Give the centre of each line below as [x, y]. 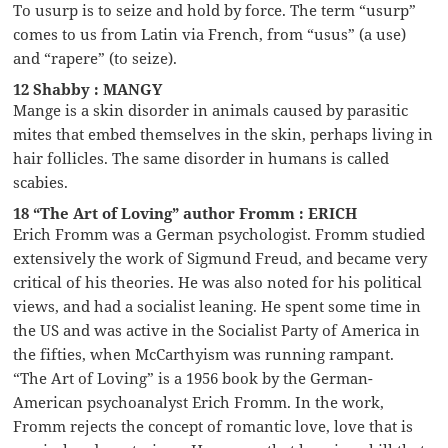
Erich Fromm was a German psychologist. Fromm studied [219, 233]
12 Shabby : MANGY [88, 88]
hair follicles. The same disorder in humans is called [201, 157]
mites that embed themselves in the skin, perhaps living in [223, 133]
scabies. [41, 181]
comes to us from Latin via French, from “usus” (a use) [210, 33]
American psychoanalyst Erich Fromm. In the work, [199, 401]
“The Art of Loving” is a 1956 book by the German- [193, 377]
